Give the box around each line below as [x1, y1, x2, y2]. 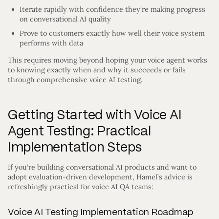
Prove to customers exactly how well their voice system [20, 29, 205, 38]
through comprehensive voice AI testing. [8, 75, 143, 84]
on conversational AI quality [20, 14, 111, 23]
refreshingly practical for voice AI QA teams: [8, 182, 153, 191]
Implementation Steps [8, 139, 142, 155]
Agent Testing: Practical [8, 123, 151, 139]
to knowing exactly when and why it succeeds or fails [8, 65, 186, 74]
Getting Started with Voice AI [8, 107, 182, 123]
